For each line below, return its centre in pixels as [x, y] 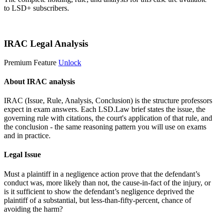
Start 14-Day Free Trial [39, 25]
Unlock [70, 62]
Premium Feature [30, 62]
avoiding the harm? [33, 209]
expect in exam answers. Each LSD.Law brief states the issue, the [105, 109]
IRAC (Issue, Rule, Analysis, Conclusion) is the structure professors [108, 101]
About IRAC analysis [39, 81]
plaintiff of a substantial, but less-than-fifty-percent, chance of [98, 200]
